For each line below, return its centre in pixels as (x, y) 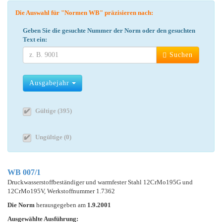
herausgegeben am (62, 205)
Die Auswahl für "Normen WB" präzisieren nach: (87, 12)
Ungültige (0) (53, 137)
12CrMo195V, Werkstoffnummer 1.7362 (61, 191)
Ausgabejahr (51, 83)
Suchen (180, 55)
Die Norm (22, 205)
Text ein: (35, 39)
